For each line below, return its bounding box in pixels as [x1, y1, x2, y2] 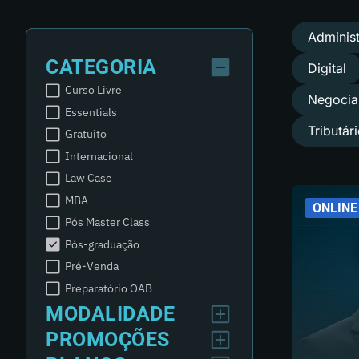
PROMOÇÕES [46, 328, 170, 351]
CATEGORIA [46, 55, 157, 79]
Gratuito [65, 127, 107, 141]
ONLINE [313, 200, 357, 216]
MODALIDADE [46, 302, 175, 325]
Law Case [65, 171, 112, 185]
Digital [308, 60, 346, 76]
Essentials [65, 104, 117, 119]
